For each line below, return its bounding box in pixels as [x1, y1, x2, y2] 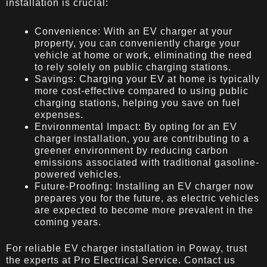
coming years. [35, 216, 101, 227]
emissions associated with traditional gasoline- [35, 157, 259, 167]
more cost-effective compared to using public [35, 85, 249, 96]
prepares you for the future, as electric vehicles [35, 193, 259, 203]
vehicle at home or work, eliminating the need [35, 49, 252, 60]
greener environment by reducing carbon [35, 145, 228, 156]
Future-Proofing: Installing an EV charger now [35, 181, 254, 191]
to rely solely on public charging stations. [35, 61, 231, 72]
